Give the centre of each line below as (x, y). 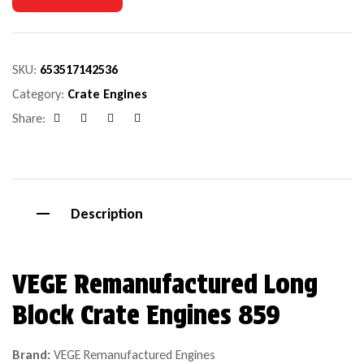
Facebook (78, 129)
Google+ (102, 129)
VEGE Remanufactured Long (165, 284)
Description (107, 214)
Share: (29, 118)
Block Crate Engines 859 (146, 315)
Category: (40, 94)
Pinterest (130, 129)
